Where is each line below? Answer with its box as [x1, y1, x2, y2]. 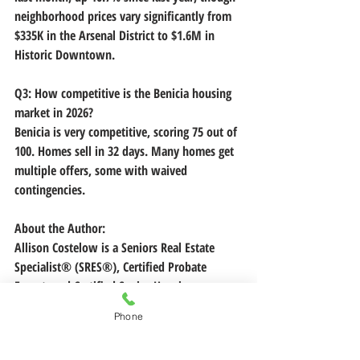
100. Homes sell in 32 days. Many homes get [14, 141, 237, 160]
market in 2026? [14, 103, 93, 121]
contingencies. [14, 180, 85, 198]
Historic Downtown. [14, 45, 118, 63]
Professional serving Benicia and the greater [14, 296, 235, 314]
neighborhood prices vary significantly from [14, 6, 235, 25]
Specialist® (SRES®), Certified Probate [14, 257, 210, 276]
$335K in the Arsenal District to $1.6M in [14, 26, 218, 44]
